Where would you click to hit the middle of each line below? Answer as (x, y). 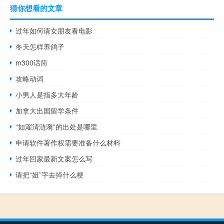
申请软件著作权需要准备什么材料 (68, 143)
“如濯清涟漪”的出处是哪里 (57, 127)
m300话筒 (32, 63)
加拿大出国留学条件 (47, 111)
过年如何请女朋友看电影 (54, 31)
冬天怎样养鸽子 (40, 47)
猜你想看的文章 (36, 8)
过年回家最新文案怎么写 (54, 159)
